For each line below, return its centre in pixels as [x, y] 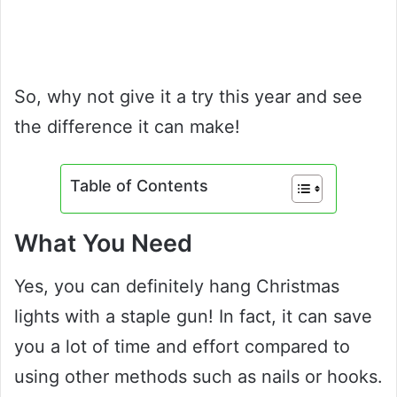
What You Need [103, 243]
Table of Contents [139, 185]
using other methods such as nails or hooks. [198, 377]
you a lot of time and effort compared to [182, 347]
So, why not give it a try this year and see [188, 96]
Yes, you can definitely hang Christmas [177, 287]
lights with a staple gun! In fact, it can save [193, 317]
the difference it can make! [127, 126]
